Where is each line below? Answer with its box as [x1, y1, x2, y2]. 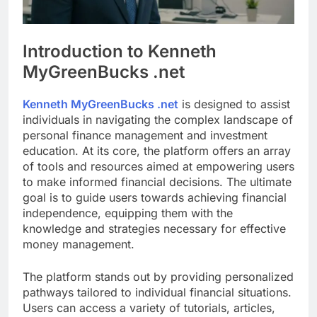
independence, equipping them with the [23, 205, 233, 220]
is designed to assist [178, 96, 290, 111]
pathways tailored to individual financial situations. [23, 284, 292, 299]
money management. [23, 236, 134, 251]
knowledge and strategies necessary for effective [23, 221, 286, 236]
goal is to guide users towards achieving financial [23, 190, 287, 204]
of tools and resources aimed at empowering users [23, 158, 294, 173]
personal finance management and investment [23, 127, 267, 142]
